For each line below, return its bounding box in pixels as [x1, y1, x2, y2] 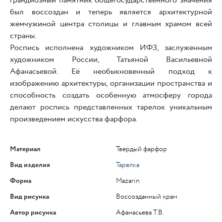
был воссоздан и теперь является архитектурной [10, 6, 212, 18]
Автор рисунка [10, 207, 56, 218]
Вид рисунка [10, 191, 49, 202]
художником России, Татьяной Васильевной [10, 54, 212, 65]
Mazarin [116, 175, 140, 186]
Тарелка [116, 160, 139, 170]
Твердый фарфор [116, 144, 167, 154]
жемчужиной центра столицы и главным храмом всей [10, 18, 212, 30]
